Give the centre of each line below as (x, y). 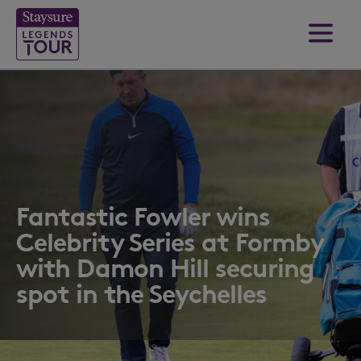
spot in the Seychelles (141, 294)
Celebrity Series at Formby (170, 242)
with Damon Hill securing (165, 268)
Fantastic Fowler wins (143, 216)
